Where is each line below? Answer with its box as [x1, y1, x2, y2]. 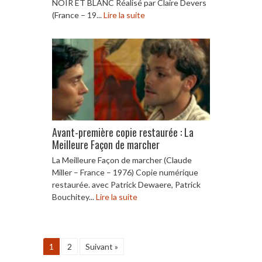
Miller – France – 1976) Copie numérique [52, 167, 198, 177]
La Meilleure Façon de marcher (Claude [52, 154, 192, 165]
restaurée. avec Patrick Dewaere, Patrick [52, 179, 201, 189]
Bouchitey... [52, 191, 96, 202]
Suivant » [85, 241, 118, 251]
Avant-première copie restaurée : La [52, 124, 194, 140]
